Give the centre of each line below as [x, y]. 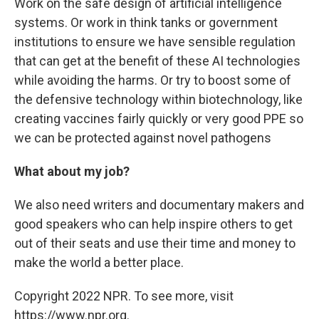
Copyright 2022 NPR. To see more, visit [124, 296]
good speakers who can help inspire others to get [153, 224]
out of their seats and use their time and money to [155, 243]
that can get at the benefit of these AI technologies [157, 61]
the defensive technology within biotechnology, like [158, 99]
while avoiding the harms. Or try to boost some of [153, 80]
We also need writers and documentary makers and [159, 204]
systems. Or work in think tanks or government [146, 22]
